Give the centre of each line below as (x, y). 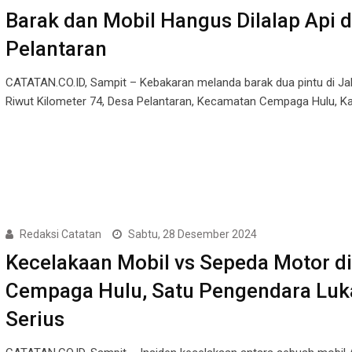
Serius (35, 319)
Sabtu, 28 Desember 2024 (192, 234)
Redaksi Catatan (60, 234)
